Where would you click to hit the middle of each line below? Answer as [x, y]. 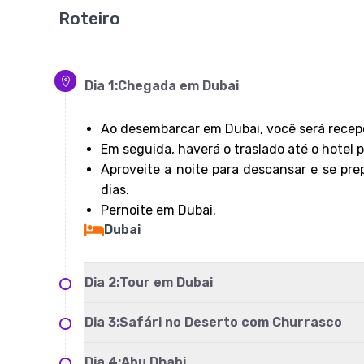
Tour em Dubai [168, 282]
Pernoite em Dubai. [158, 210]
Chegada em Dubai [180, 86]
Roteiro [89, 18]
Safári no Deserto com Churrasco [232, 322]
